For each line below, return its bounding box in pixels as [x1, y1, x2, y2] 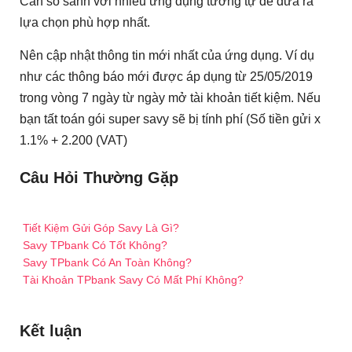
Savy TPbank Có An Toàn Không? [23, 256, 192, 269]
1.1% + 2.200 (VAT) [20, 133, 127, 147]
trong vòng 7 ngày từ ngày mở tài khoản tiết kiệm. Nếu [20, 90, 321, 104]
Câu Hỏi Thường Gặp [20, 168, 178, 186]
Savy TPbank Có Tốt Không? [23, 239, 167, 251]
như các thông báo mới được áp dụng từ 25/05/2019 [20, 69, 313, 83]
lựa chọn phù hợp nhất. [20, 15, 150, 29]
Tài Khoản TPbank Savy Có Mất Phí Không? [23, 273, 244, 286]
